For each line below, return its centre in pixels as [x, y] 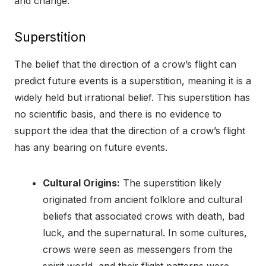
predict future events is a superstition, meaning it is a [133, 81]
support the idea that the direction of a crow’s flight [130, 131]
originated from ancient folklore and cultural [142, 200]
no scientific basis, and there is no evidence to [118, 114]
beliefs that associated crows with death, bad [144, 216]
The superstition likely [171, 183]
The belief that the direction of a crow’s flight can [125, 64]
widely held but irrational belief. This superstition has [132, 98]
